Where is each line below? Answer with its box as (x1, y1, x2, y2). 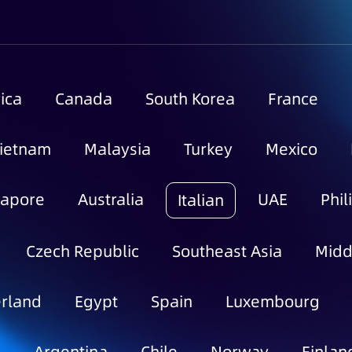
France (268, 88, 318, 110)
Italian (178, 189, 224, 211)
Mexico (266, 138, 317, 160)
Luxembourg (225, 291, 320, 313)
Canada (55, 88, 112, 110)
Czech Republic (26, 240, 139, 262)
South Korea (145, 88, 235, 110)
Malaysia (84, 138, 151, 160)
